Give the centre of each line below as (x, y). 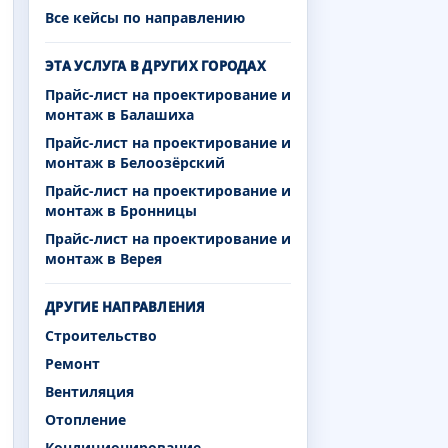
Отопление (85, 419)
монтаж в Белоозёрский (135, 162)
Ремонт (72, 363)
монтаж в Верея (103, 258)
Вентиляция (89, 391)
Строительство (101, 335)
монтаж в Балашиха (119, 114)
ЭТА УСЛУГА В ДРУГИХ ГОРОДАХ (156, 65)
